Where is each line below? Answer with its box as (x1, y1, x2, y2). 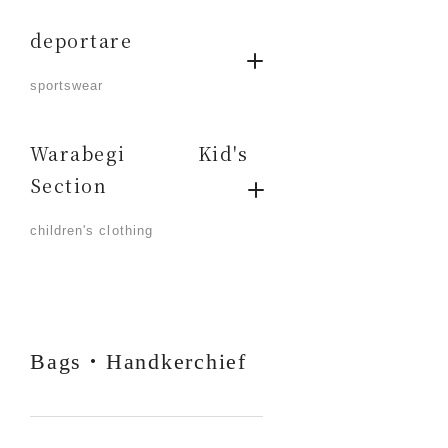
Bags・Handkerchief (30, 349, 247, 374)
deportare (30, 27, 132, 53)
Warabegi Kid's (30, 140, 249, 166)
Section (30, 172, 108, 198)
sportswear (30, 78, 104, 93)
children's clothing (30, 223, 153, 238)
